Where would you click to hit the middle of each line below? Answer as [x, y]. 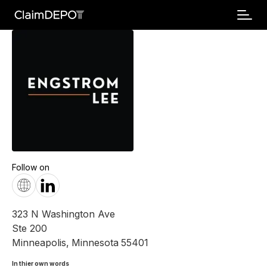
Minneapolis [39, 243]
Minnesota [95, 243]
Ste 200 [30, 228]
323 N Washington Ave [63, 214]
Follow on [31, 167]
